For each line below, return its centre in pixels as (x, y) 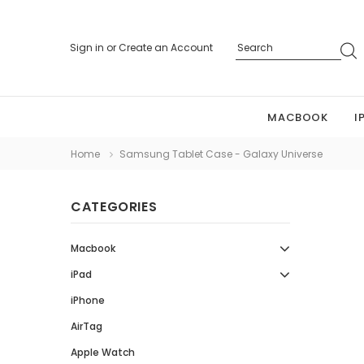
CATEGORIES (114, 207)
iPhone (88, 300)
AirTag (87, 326)
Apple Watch (103, 352)
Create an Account (166, 48)
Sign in (88, 48)
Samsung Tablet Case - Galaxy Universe (221, 154)
